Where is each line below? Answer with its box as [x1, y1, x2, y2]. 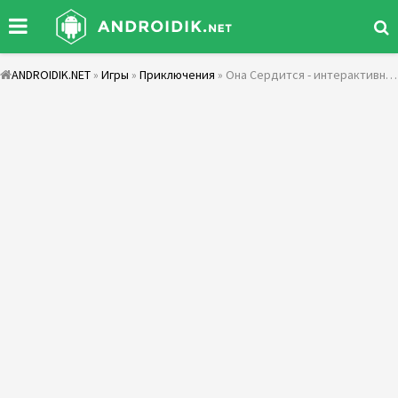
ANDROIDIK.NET [12, 67, 91, 83]
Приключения [139, 67, 215, 83]
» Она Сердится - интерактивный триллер [215, 67, 386, 83]
